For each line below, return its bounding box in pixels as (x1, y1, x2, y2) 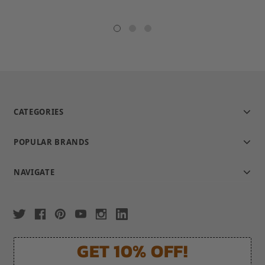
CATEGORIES (14, 106, 64, 118)
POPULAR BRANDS (14, 137, 90, 148)
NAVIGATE (14, 167, 55, 178)
